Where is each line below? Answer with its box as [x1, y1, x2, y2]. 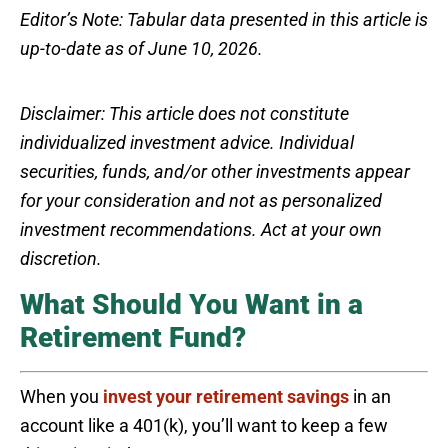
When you [20, 385, 103, 407]
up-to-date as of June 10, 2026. [20, 37, 263, 59]
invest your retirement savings [103, 385, 349, 407]
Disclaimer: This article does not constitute [20, 102, 349, 124]
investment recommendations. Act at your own [20, 218, 382, 240]
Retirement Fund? [20, 320, 246, 354]
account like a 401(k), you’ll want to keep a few [20, 414, 388, 436]
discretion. [20, 247, 102, 269]
